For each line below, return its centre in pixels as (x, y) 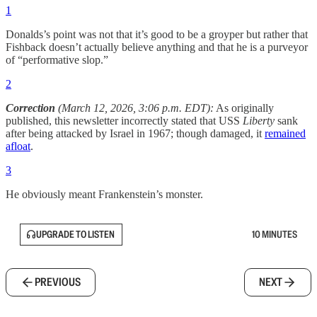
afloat (18, 146)
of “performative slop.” (57, 59)
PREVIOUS (58, 282)
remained (285, 133)
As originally (244, 108)
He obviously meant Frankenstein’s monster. (104, 194)
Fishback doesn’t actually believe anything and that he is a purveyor (157, 47)
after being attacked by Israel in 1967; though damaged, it (135, 133)
